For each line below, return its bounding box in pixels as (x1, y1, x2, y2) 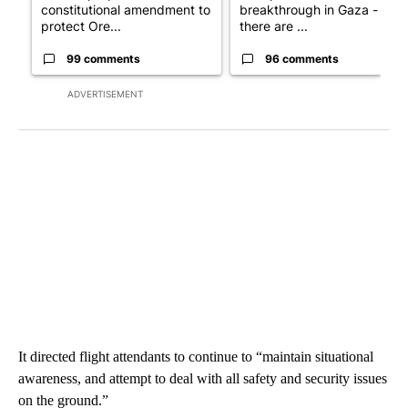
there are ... (240, 18, 308, 35)
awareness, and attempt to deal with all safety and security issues (18, 371, 387, 387)
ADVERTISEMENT (67, 88, 143, 100)
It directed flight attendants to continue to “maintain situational (18, 349, 373, 365)
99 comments (66, 52, 140, 66)
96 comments (265, 52, 339, 66)
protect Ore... (41, 18, 121, 35)
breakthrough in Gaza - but (240, 2, 402, 18)
